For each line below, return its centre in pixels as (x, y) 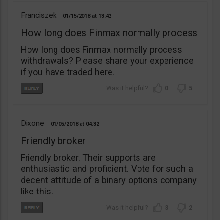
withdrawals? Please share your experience (107, 61)
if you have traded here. (68, 72)
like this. (37, 192)
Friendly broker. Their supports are (88, 158)
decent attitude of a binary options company (109, 180)
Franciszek (39, 15)
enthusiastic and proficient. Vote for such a (107, 169)
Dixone (32, 124)
